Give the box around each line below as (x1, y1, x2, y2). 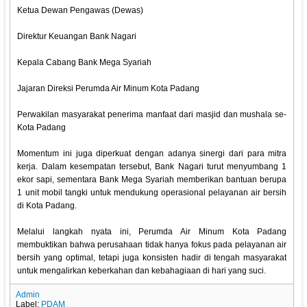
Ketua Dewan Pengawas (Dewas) (17, 5, 144, 16)
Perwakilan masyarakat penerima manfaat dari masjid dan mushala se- (17, 110, 287, 120)
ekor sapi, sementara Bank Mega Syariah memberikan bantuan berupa (17, 175, 287, 185)
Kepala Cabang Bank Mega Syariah (17, 58, 152, 68)
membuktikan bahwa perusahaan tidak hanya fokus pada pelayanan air (17, 240, 287, 250)
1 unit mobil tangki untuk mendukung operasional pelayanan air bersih (17, 188, 287, 198)
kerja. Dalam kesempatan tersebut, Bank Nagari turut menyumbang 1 (17, 162, 287, 172)
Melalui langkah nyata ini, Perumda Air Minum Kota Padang (17, 227, 287, 237)
